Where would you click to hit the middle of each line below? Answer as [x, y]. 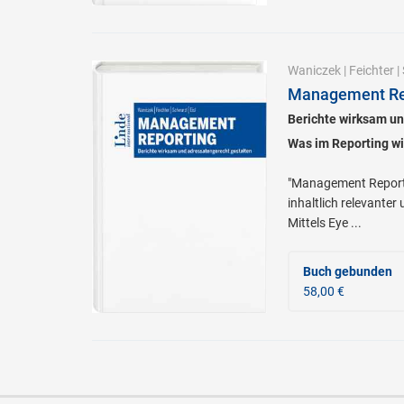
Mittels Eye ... [324, 223]
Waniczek [314, 71]
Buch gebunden [347, 272]
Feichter [371, 71]
